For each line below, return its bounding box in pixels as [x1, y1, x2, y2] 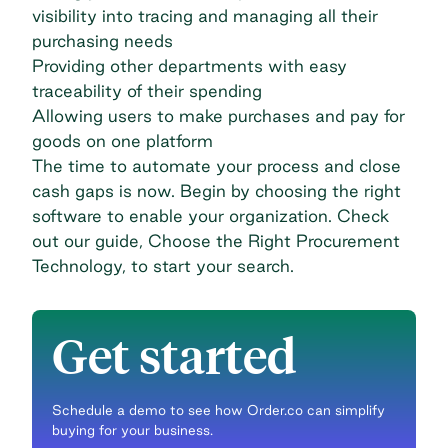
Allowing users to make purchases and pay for [32, 106, 405, 126]
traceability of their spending [32, 81, 267, 101]
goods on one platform [32, 131, 213, 151]
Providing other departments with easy [32, 56, 347, 76]
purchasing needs [32, 31, 173, 51]
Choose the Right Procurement [148, 231, 400, 251]
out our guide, [32, 231, 148, 251]
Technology [32, 256, 122, 276]
